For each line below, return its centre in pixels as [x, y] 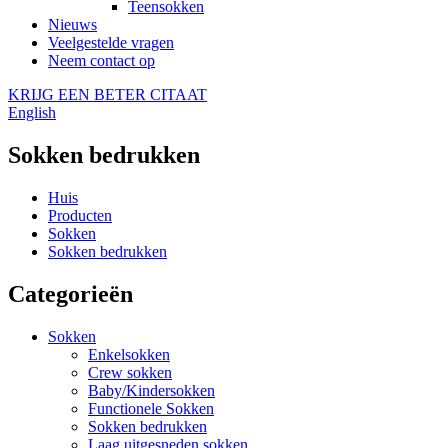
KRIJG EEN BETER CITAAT [107, 94]
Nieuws [72, 24]
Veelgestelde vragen [111, 42]
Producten [80, 215]
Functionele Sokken [151, 408]
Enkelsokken [129, 354]
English [32, 112]
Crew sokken [130, 372]
